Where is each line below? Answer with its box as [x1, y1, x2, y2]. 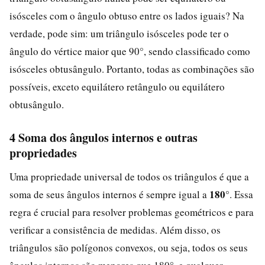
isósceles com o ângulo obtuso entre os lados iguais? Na [9, 8, 244, 22]
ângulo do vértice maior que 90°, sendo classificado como [9, 44, 250, 58]
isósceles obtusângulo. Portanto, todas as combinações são [9, 62, 254, 76]
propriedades [9, 144, 77, 161]
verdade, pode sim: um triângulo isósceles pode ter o [9, 26, 229, 40]
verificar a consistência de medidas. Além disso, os [9, 222, 221, 237]
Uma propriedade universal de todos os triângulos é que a [9, 169, 249, 183]
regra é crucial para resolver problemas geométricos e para [9, 205, 254, 219]
